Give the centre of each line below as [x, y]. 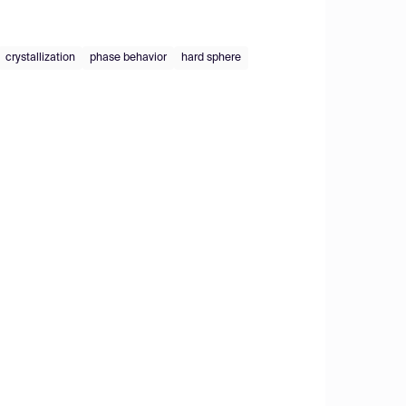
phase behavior [128, 58]
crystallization [40, 58]
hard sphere [211, 58]
